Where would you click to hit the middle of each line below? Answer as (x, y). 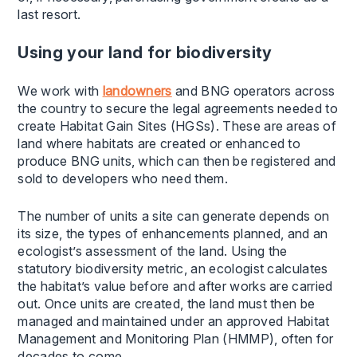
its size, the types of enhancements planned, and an (173, 233)
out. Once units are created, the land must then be (167, 304)
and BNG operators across (253, 91)
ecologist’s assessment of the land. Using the (153, 251)
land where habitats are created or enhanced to (159, 143)
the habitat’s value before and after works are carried (175, 286)
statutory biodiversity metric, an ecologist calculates (173, 269)
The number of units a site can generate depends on (174, 216)
